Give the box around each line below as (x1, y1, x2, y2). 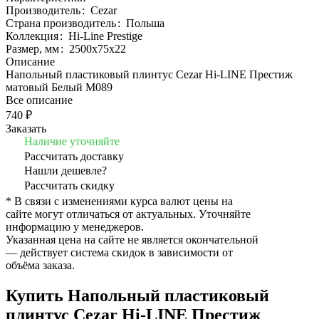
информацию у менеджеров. (6, 220, 144, 233)
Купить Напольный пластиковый (6, 286, 269, 305)
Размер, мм (6, 42, 62, 55)
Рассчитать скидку (24, 179, 115, 192)
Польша (126, 16, 164, 29)
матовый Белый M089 (6, 80, 113, 93)
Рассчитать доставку (24, 150, 124, 162)
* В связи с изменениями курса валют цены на (6, 194, 233, 207)
